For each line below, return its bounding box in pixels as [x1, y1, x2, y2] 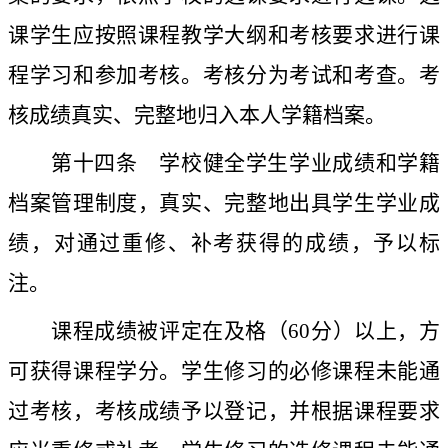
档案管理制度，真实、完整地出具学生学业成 [8, 191, 440, 216]
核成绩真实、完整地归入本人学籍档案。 [8, 103, 386, 128]
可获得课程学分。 [8, 359, 182, 384]
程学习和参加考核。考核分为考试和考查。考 [8, 63, 440, 88]
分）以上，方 [310, 319, 441, 344]
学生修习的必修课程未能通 [181, 359, 441, 384]
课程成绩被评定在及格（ [51, 319, 289, 344]
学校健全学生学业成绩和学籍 [137, 151, 441, 176]
